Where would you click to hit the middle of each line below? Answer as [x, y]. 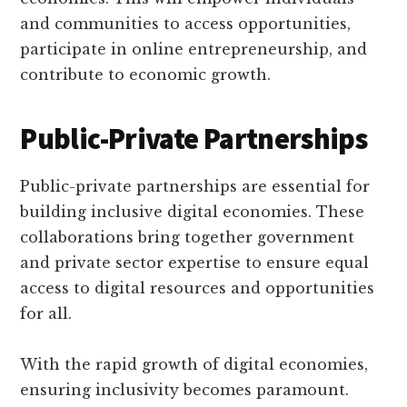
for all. [46, 314]
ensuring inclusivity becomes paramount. [185, 390]
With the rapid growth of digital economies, [194, 365]
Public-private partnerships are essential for [195, 187]
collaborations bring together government [188, 238]
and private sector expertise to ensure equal [195, 263]
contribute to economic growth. [146, 75]
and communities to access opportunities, [186, 24]
